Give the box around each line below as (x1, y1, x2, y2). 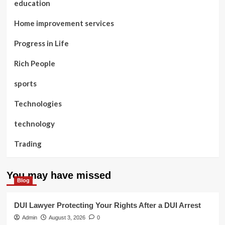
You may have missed (6, 170, 111, 181)
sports (14, 79, 37, 88)
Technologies (14, 99, 62, 108)
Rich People (14, 59, 55, 68)
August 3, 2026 (48, 214, 85, 220)
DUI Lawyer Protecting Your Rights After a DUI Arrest (14, 201, 201, 209)
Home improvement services (14, 19, 114, 28)
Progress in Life (14, 39, 69, 48)
